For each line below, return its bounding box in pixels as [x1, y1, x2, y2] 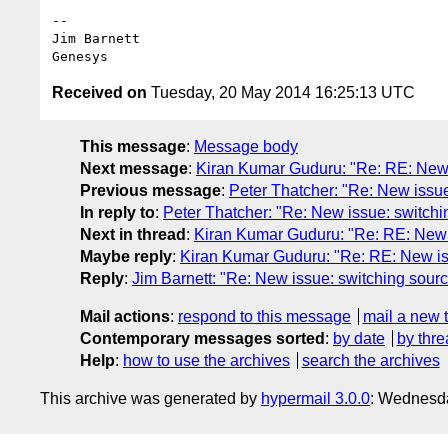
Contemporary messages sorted [80, 329, 325, 347]
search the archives [301, 351, 440, 369]
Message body [194, 137, 298, 155]
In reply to [80, 203, 155, 221]
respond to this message [178, 307, 351, 325]
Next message [80, 159, 188, 177]
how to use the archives [123, 351, 290, 369]
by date [333, 329, 385, 347]
